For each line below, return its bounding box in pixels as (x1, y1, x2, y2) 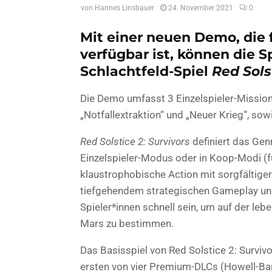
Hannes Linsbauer (95, 4, 154, 13)
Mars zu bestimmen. (80, 217, 174, 229)
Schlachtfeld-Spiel (80, 63, 212, 80)
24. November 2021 (168, 4, 233, 13)
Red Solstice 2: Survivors (80, 135, 190, 148)
